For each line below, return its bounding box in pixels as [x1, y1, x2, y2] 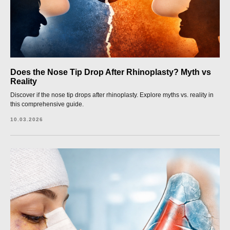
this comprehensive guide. [10, 101, 84, 108]
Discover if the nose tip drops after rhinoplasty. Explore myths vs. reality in [10, 91, 214, 99]
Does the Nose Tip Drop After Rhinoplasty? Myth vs [10, 68, 211, 76]
